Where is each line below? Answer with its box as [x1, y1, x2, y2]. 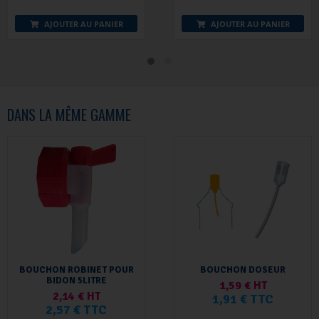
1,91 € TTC [212, 291, 273, 308]
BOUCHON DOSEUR [200, 264, 286, 276]
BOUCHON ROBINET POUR [19, 264, 134, 276]
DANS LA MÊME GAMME [7, 104, 131, 126]
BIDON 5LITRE [46, 275, 107, 287]
